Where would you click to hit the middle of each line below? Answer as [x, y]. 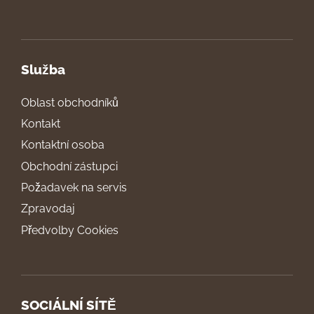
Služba [43, 70]
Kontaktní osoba [63, 145]
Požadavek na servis [74, 188]
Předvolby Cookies [70, 230]
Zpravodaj [48, 209]
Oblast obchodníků [70, 102]
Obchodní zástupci [69, 166]
